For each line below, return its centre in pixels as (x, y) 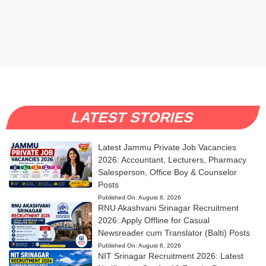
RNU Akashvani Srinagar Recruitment (168, 208)
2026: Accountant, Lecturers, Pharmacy (172, 159)
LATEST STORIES (133, 117)
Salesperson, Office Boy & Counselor (167, 172)
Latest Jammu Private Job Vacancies (167, 147)
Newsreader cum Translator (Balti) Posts (174, 232)
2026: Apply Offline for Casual (153, 220)
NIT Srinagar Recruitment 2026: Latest (170, 256)
